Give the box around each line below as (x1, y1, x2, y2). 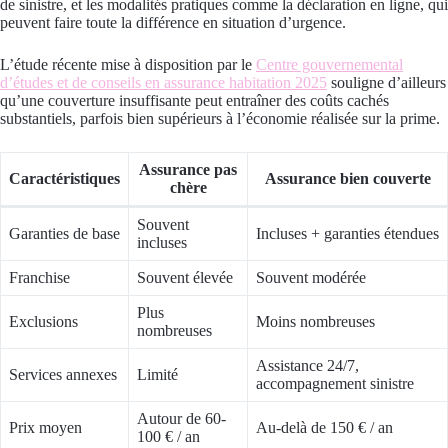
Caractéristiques (9, 170, 120, 188)
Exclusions (9, 313, 78, 331)
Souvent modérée (256, 269, 366, 287)
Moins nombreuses (256, 313, 375, 331)
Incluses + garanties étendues (256, 225, 439, 243)
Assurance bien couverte (264, 170, 431, 188)
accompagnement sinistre (256, 375, 414, 393)
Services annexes (9, 366, 117, 384)
